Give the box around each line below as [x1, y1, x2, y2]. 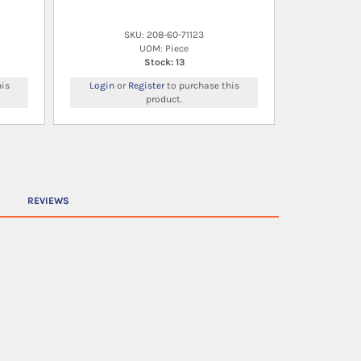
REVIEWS [27, 195, 69, 207]
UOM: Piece [139, 42, 189, 54]
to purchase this [164, 79, 239, 91]
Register [127, 79, 164, 91]
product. [146, 93, 182, 105]
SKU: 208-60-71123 [124, 28, 204, 40]
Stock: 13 [143, 56, 185, 68]
